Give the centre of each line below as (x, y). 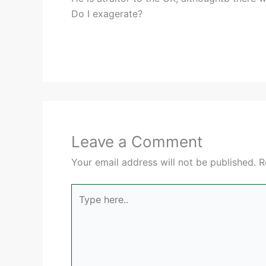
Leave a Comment (137, 141)
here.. (83, 206)
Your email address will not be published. (164, 162)
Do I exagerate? (107, 13)
